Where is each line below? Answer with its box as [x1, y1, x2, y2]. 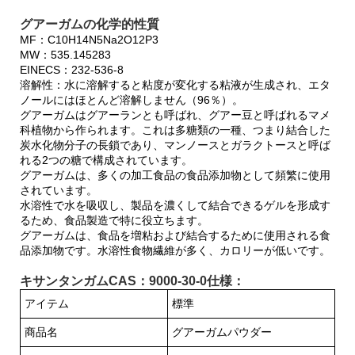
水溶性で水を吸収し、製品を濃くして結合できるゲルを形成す [20, 198, 330, 212]
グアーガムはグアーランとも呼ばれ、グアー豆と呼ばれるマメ [20, 108, 330, 121]
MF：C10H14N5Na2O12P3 [20, 32, 158, 46]
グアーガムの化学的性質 [20, 17, 159, 31]
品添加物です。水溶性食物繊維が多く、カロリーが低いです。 [20, 243, 330, 257]
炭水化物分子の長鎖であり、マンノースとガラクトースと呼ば [20, 138, 330, 151]
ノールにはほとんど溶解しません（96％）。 [20, 93, 243, 106]
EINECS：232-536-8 [20, 63, 124, 76]
